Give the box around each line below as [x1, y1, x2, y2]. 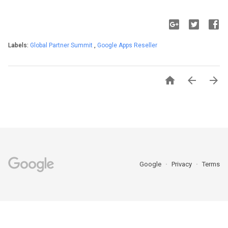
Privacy [172, 160, 193, 168]
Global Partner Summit [30, 42, 94, 49]
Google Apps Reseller [97, 42, 157, 49]
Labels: [8, 42, 30, 49]
